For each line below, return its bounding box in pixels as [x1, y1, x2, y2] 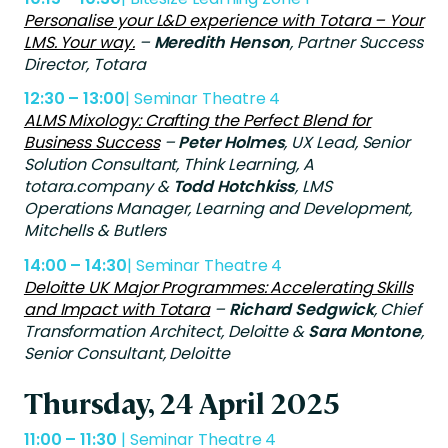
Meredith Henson [153, 30, 291, 54]
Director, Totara [23, 52, 146, 76]
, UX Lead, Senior [284, 131, 411, 155]
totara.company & [23, 175, 173, 199]
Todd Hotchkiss [172, 175, 296, 199]
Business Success [23, 131, 160, 155]
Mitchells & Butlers [23, 219, 167, 243]
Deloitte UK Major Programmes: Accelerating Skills [23, 276, 413, 300]
